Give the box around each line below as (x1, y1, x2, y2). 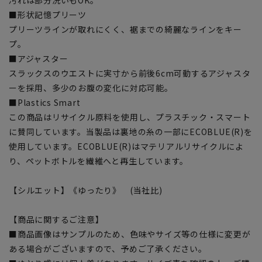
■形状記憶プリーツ (9, 8, 87, 20)
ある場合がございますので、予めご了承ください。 (9, 242, 207, 254)
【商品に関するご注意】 (9, 213, 104, 225)
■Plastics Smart (9, 96, 81, 108)
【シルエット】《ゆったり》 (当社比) (9, 184, 163, 196)
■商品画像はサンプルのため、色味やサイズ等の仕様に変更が (9, 227, 251, 240)
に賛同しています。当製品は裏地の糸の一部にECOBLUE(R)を (9, 125, 253, 137)
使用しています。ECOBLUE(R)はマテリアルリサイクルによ (9, 140, 244, 152)
